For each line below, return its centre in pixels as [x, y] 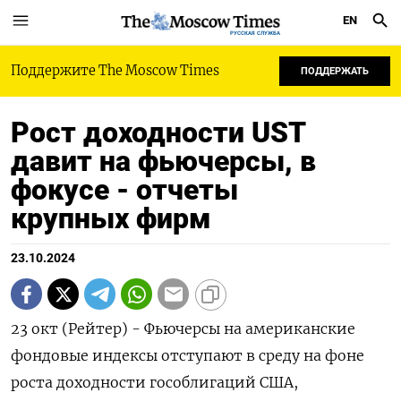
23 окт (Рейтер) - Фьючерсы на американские [183, 328]
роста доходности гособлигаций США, [154, 382]
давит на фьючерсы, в [163, 161]
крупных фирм [111, 218]
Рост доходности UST [158, 132]
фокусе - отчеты [124, 190]
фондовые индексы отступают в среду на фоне [188, 355]
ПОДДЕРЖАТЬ [335, 71]
